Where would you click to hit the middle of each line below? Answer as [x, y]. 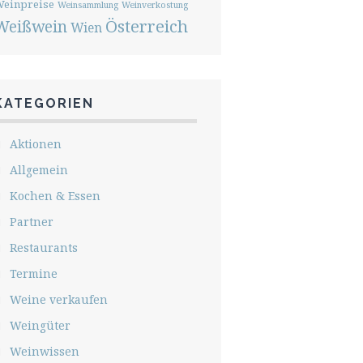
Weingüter [40, 325]
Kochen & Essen [55, 196]
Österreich [146, 26]
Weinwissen [44, 351]
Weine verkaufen [58, 299]
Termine [33, 273]
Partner [31, 222]
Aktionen [35, 144]
